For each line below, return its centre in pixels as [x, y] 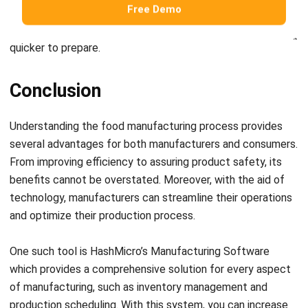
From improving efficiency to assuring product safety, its [146, 121]
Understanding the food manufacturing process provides [146, 85]
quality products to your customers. [96, 300]
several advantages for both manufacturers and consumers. [154, 103]
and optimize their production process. [104, 175]
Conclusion [55, 50]
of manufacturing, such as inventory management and [139, 246]
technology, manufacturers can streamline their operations [151, 157]
